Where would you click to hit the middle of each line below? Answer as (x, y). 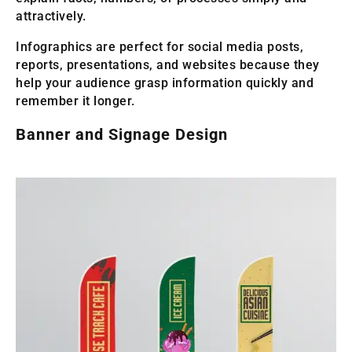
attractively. (51, 16)
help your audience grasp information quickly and (165, 83)
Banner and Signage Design (122, 135)
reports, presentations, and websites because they (168, 65)
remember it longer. (75, 101)
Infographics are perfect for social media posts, (159, 47)
